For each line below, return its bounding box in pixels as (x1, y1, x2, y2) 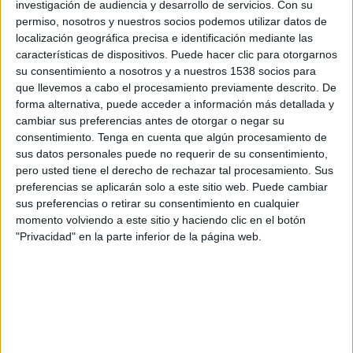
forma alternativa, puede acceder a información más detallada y (16, 97, 334, 110)
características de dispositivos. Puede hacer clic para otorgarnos (16, 47, 337, 61)
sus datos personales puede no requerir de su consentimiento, (16, 147, 328, 160)
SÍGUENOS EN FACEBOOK (42, 281, 145, 298)
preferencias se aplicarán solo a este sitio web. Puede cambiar (16, 180, 328, 193)
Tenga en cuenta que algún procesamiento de (98, 130, 327, 143)
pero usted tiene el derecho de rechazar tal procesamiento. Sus (16, 163, 333, 176)
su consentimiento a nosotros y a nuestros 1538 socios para (16, 64, 316, 77)
